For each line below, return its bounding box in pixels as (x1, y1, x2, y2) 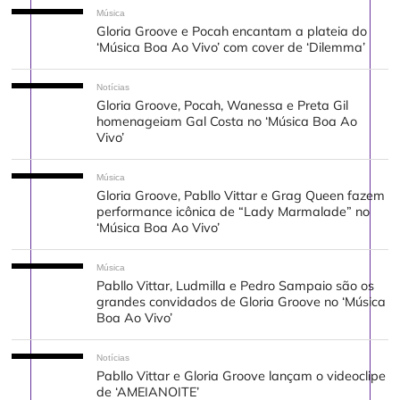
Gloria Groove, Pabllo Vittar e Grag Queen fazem (96, 187, 386, 204)
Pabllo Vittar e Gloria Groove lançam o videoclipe (96, 368, 387, 385)
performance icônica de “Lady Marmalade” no (96, 204, 371, 221)
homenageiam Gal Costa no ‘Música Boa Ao (96, 113, 358, 130)
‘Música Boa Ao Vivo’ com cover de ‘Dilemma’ (96, 39, 366, 56)
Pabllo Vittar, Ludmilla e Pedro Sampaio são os (96, 278, 375, 295)
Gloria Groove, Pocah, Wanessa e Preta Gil (96, 97, 349, 114)
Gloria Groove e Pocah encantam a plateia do (96, 23, 368, 40)
